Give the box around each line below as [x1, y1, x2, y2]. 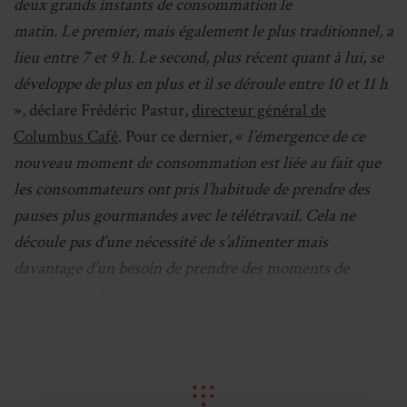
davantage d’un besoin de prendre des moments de [14, 257, 349, 281]
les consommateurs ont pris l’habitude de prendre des [14, 178, 370, 202]
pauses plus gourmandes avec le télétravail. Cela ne [14, 204, 355, 228]
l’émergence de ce [247, 125, 365, 149]
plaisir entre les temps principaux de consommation [14, 283, 361, 307]
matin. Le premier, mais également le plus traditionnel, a [14, 20, 393, 44]
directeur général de [192, 99, 326, 123]
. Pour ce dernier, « [118, 125, 247, 149]
